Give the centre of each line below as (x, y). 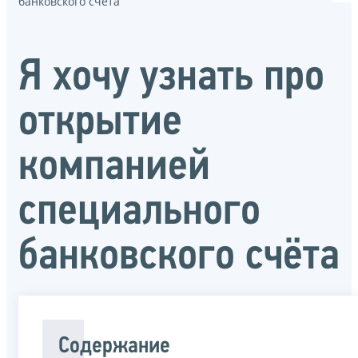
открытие (100, 123)
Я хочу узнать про (171, 78)
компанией (114, 167)
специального (139, 212)
